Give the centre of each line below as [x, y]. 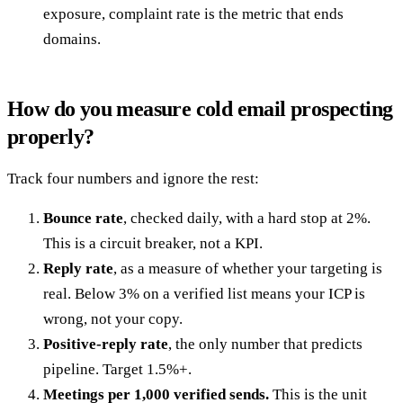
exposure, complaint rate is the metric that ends [193, 14]
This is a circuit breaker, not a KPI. [153, 244]
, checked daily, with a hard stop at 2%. [247, 219]
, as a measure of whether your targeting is [248, 269]
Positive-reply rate [106, 345]
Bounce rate [83, 219]
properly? [51, 137]
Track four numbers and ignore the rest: [133, 179]
